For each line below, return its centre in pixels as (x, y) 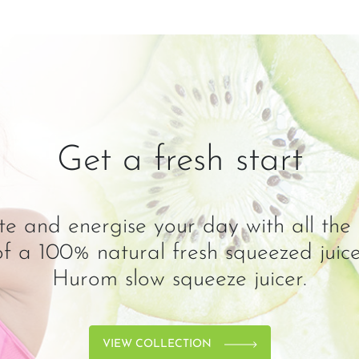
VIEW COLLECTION (157, 345)
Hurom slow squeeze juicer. (179, 280)
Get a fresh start (179, 161)
